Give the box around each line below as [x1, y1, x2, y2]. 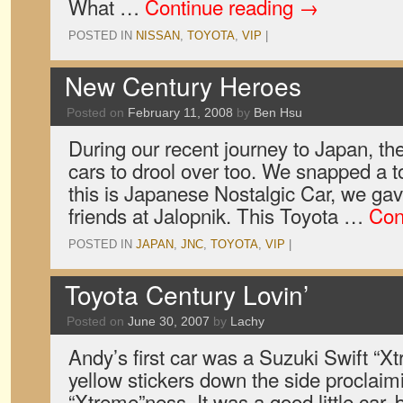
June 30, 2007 [128, 314, 210, 328]
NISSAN [136, 29, 180, 42]
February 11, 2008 [128, 105, 233, 120]
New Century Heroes [65, 67, 301, 103]
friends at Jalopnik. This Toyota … [68, 201, 369, 229]
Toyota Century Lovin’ [65, 276, 309, 312]
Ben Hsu [254, 105, 302, 120]
